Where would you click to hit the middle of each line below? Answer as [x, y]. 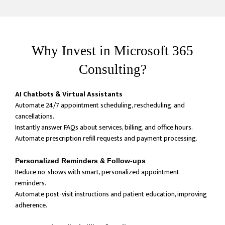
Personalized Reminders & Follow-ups [80, 161]
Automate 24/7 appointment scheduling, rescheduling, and [100, 105]
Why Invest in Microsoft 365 [113, 51]
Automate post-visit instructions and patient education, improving [111, 194]
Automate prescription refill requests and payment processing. [106, 138]
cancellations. [35, 116]
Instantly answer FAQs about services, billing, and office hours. [104, 127]
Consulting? [113, 69]
